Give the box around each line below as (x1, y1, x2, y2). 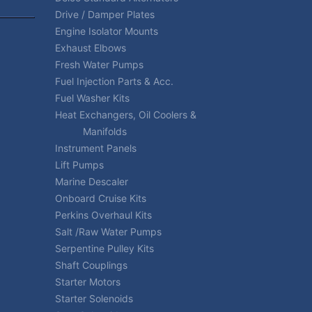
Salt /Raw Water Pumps (54, 226, 162, 237)
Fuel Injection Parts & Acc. (54, 75, 173, 87)
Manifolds (82, 125, 127, 137)
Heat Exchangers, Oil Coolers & (54, 109, 196, 120)
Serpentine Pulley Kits (54, 242, 154, 254)
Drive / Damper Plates (54, 8, 155, 20)
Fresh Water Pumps (54, 58, 143, 70)
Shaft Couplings (54, 259, 127, 271)
